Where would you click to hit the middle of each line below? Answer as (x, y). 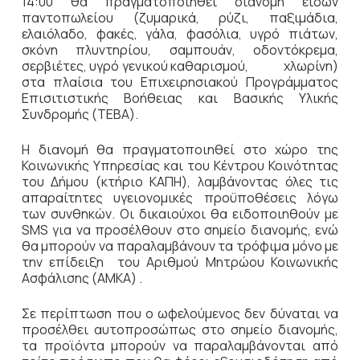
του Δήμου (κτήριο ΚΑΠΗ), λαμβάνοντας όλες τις (180, 182)
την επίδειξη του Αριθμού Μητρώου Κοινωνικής (180, 262)
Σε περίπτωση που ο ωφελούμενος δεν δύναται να (180, 313)
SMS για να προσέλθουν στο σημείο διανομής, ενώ (180, 230)
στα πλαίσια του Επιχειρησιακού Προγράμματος (180, 82)
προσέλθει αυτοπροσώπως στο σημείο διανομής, (180, 329)
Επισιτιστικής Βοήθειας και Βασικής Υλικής (180, 98)
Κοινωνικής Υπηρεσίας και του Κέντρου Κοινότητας (180, 166)
